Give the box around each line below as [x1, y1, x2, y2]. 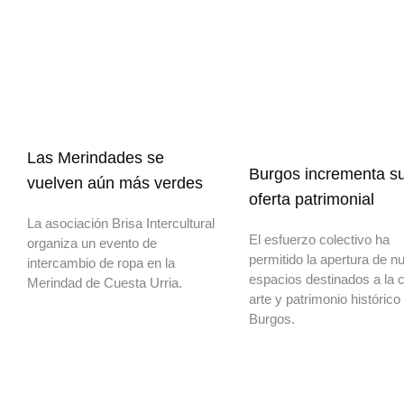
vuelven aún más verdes [27, 173, 203, 192]
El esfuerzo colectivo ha [249, 231, 390, 247]
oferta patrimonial [249, 189, 374, 208]
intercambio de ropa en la [27, 254, 175, 271]
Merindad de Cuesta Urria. [27, 274, 182, 290]
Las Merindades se [27, 148, 164, 167]
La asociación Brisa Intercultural [27, 215, 215, 231]
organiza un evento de [27, 234, 157, 251]
